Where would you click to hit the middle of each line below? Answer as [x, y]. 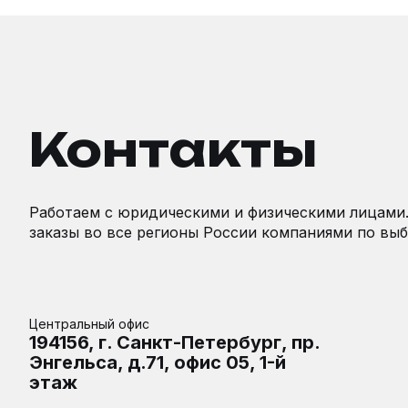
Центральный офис [89, 324]
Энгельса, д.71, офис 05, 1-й [158, 362]
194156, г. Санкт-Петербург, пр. [174, 342]
